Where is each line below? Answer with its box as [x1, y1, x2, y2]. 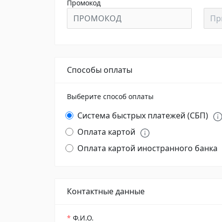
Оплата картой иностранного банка [77, 142, 218, 154]
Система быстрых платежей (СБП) [77, 110, 208, 121]
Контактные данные [67, 186, 145, 197]
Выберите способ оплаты [67, 92, 154, 101]
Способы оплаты [67, 64, 132, 75]
